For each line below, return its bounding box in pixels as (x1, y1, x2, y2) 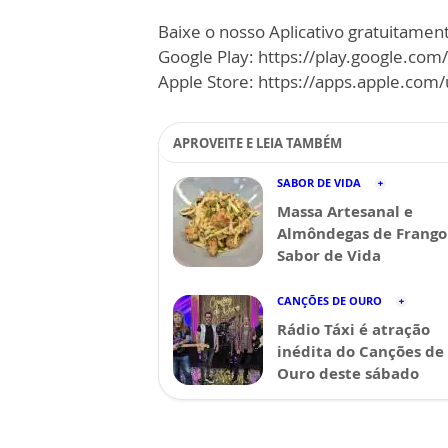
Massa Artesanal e (277, 201, 413, 221)
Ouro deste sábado (277, 363, 419, 383)
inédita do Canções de (277, 341, 444, 361)
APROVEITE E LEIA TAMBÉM (173, 134, 342, 152)
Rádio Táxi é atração (277, 319, 430, 339)
